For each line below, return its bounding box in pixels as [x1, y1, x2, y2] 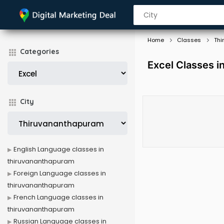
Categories [20, 47, 59, 56]
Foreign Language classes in [13, 168, 106, 178]
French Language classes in [13, 192, 103, 202]
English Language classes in [13, 144, 104, 154]
